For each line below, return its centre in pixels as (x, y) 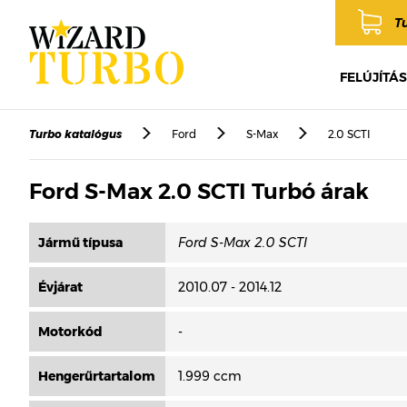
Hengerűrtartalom (97, 376)
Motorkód (70, 332)
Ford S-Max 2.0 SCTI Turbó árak (199, 191)
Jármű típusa (80, 243)
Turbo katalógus (75, 134)
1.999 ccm (210, 376)
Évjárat (60, 287)
